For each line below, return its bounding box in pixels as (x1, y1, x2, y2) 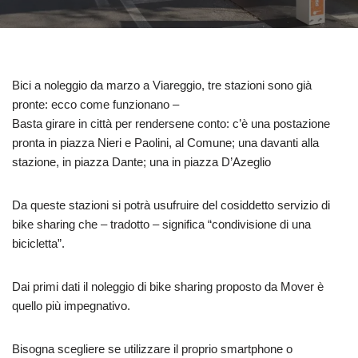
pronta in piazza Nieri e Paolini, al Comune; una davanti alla (12, 135, 319, 149)
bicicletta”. (12, 236, 65, 250)
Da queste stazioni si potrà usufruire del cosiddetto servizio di (12, 197, 330, 212)
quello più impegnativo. (12, 298, 130, 312)
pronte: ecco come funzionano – (12, 97, 179, 111)
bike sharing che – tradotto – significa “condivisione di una (12, 217, 311, 231)
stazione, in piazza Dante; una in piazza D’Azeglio (12, 154, 271, 169)
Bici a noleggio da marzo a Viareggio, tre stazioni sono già (12, 78, 312, 92)
